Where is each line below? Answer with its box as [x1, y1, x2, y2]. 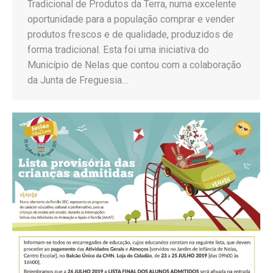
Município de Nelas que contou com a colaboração [27, 59, 241, 71]
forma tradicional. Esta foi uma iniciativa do [27, 44, 209, 56]
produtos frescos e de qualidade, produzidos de [27, 29, 233, 41]
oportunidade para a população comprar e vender [27, 13, 235, 26]
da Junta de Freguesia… [27, 74, 128, 87]
